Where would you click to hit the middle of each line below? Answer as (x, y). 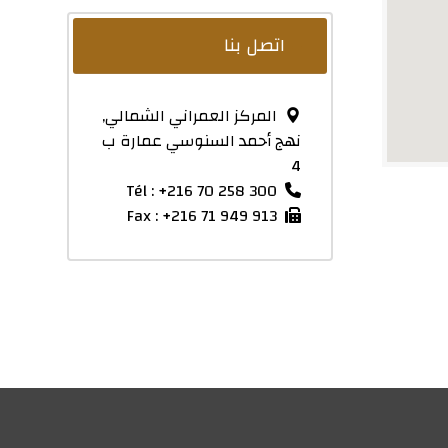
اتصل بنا (255, 45)
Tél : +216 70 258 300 (202, 190)
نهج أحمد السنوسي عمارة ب (202, 140)
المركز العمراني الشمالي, (190, 115)
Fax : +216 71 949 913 (202, 215)
